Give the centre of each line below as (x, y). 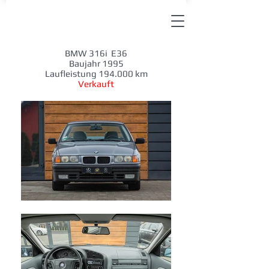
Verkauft (96, 84)
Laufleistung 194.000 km (96, 74)
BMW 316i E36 (96, 53)
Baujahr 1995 (96, 63)
